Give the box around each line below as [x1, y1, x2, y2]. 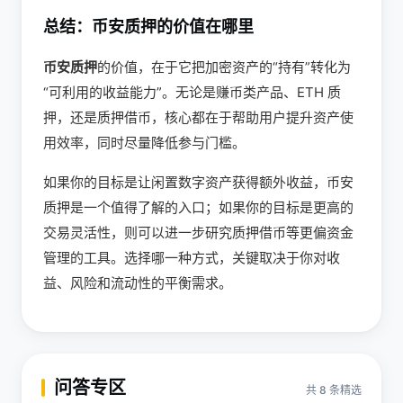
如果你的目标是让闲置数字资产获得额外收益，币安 [43, 174, 354, 191]
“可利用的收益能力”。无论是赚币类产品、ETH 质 [43, 84, 341, 101]
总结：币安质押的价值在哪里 [43, 17, 254, 36]
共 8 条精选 [306, 383, 362, 397]
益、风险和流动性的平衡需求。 [43, 274, 232, 291]
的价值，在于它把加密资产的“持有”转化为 [97, 58, 351, 76]
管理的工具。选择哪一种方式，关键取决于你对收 [43, 249, 340, 266]
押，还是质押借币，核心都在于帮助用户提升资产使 [43, 109, 354, 126]
